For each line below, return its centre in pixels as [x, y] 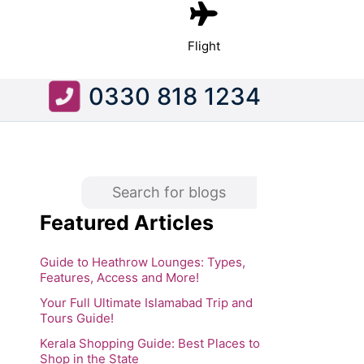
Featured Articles [126, 222]
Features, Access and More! [119, 277]
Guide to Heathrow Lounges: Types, [142, 262]
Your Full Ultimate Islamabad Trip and [146, 302]
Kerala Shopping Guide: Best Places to [149, 343]
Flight [204, 46]
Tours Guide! [76, 318]
